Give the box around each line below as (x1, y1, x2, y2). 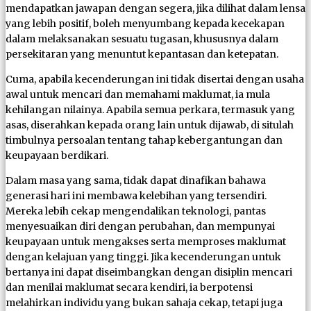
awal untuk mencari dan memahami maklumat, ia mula (6, 87, 270, 101)
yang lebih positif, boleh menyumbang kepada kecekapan (6, 17, 285, 30)
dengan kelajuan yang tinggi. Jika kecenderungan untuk (6, 250, 281, 263)
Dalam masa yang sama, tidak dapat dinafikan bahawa (6, 174, 266, 187)
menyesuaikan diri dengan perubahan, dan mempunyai (6, 219, 275, 233)
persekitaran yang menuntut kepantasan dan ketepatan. (6, 47, 278, 60)
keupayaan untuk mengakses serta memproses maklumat (6, 235, 286, 248)
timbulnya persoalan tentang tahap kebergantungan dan (6, 133, 283, 146)
